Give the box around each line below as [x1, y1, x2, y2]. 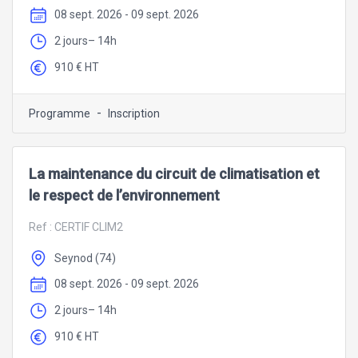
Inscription [108, 106, 160, 120]
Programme [29, 106, 90, 120]
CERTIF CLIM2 [54, 220, 123, 233]
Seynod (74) [54, 251, 116, 265]
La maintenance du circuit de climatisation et [29, 165, 320, 182]
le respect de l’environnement [29, 186, 220, 204]
